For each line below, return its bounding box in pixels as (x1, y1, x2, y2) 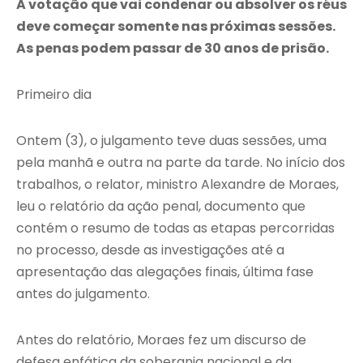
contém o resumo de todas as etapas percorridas (16, 218, 335, 237)
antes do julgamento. (16, 284, 150, 303)
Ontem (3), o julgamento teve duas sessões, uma (16, 130, 327, 150)
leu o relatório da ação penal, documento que (16, 196, 305, 216)
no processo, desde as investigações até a (16, 240, 284, 259)
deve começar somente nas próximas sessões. (16, 16, 335, 36)
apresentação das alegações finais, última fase (16, 262, 314, 281)
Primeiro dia (16, 84, 92, 104)
